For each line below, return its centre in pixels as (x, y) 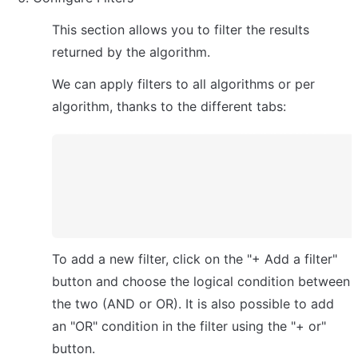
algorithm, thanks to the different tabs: (169, 107)
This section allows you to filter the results (181, 30)
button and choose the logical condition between (201, 282)
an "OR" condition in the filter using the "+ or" (189, 326)
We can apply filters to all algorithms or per (183, 84)
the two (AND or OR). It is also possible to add (193, 304)
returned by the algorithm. (131, 52)
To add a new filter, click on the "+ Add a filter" (195, 259)
